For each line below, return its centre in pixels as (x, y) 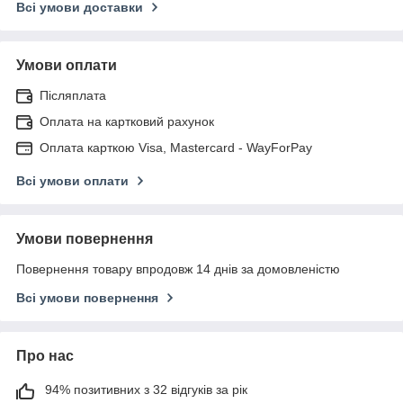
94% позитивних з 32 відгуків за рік (146, 389)
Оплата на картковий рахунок (127, 121)
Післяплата (73, 95)
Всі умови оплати (72, 180)
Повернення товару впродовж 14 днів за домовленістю (178, 269)
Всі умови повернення (87, 297)
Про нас (45, 355)
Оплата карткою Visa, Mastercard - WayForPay (176, 147)
